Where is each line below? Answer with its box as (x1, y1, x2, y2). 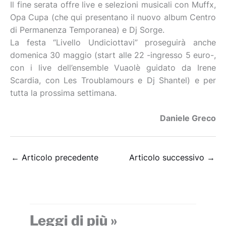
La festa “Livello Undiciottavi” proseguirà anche (10, 37, 216, 47)
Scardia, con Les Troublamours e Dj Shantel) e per (10, 75, 216, 85)
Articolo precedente (19, 153, 98, 163)
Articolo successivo (129, 153, 207, 163)
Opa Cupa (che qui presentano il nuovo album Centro (10, 12, 216, 22)
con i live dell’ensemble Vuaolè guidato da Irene (10, 63, 216, 73)
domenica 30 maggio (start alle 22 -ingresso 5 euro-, (10, 50, 216, 60)
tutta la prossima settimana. (10, 88, 119, 98)
